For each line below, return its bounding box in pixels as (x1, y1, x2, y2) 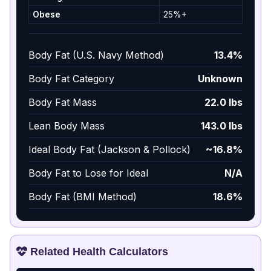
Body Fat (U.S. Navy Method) (28, 48, 164, 61)
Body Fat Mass (28, 96, 97, 108)
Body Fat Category (28, 72, 114, 85)
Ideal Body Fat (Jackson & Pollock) (28, 143, 191, 155)
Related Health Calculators (27, 245, 168, 258)
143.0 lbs (201, 119, 243, 132)
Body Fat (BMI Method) (28, 190, 137, 203)
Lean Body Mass (28, 119, 105, 132)
